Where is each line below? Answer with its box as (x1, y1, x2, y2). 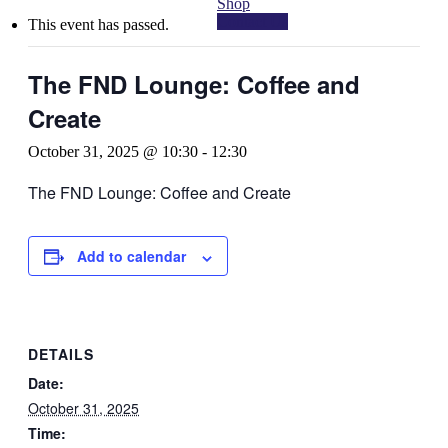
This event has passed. (28, 16, 169, 34)
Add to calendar (77, 246, 186, 267)
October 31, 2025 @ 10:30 (28, 143, 198, 161)
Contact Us (217, 12, 288, 30)
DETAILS (28, 343, 94, 364)
